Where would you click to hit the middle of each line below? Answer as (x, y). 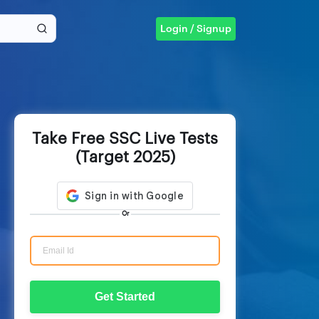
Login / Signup (196, 29)
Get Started (125, 297)
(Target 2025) (125, 157)
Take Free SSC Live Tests (125, 139)
